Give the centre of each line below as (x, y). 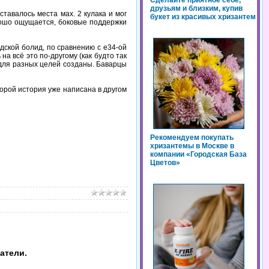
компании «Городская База (198, 155)
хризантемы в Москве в (192, 146)
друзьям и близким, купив (196, 9)
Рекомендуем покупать (192, 138)
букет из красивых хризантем (203, 17)
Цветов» (165, 163)
